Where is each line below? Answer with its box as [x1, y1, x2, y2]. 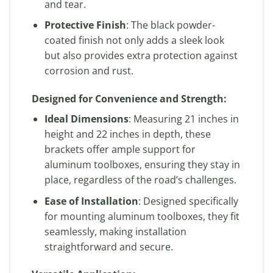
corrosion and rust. [44, 64, 133, 78]
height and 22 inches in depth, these [44, 127, 211, 141]
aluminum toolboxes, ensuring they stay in [44, 158, 240, 171]
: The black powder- [126, 18, 215, 32]
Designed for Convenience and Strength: [32, 92, 227, 105]
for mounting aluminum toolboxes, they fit [44, 209, 239, 223]
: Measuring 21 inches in [128, 112, 239, 126]
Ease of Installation [44, 194, 138, 208]
